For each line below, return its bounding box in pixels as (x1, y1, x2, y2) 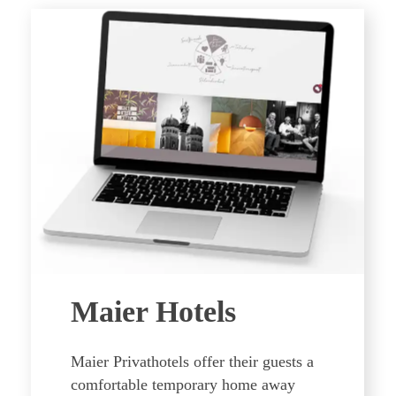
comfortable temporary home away (71, 376, 295, 393)
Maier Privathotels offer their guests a (71, 353, 314, 370)
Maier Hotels (71, 295, 236, 328)
